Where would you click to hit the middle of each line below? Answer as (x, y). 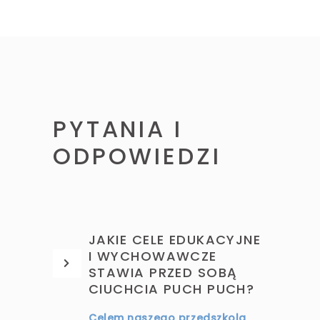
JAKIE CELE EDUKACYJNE (175, 239)
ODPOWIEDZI (137, 156)
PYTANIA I (118, 129)
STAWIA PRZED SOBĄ (163, 272)
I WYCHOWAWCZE (153, 256)
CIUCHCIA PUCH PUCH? (172, 289)
